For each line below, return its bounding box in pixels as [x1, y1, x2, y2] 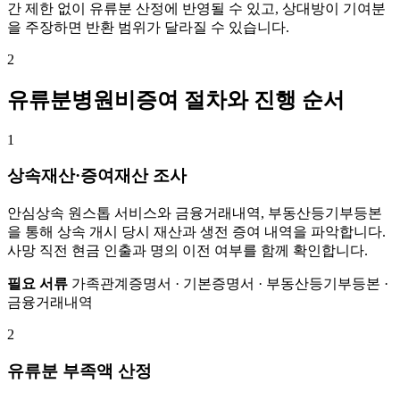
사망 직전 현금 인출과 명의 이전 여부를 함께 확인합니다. [7, 243, 368, 259]
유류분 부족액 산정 [7, 361, 152, 380]
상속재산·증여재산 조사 [7, 166, 187, 186]
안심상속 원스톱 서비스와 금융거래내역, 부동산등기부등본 [7, 205, 382, 221]
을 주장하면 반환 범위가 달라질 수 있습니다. [7, 19, 289, 35]
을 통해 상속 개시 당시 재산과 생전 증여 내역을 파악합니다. [7, 224, 386, 240]
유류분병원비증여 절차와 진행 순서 [7, 87, 345, 112]
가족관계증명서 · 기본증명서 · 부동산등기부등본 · [68, 276, 388, 292]
